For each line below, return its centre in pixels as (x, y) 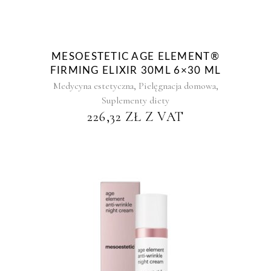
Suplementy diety (135, 100)
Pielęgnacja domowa (177, 86)
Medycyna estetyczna (93, 86)
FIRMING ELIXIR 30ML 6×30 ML (135, 70)
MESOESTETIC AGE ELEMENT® (135, 57)
